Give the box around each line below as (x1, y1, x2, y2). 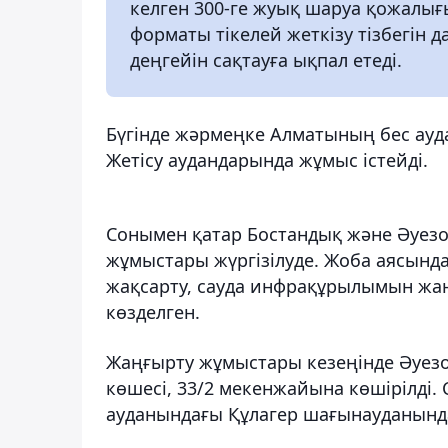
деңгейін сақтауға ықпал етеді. (130, 47, 402, 72)
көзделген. (106, 299, 200, 324)
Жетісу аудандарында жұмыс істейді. (106, 147, 428, 172)
